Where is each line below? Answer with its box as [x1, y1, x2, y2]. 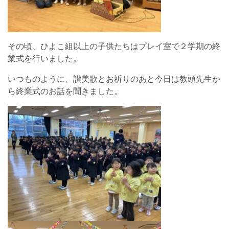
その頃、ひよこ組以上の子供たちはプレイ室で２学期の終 [8, 42, 220, 51]
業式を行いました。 [8, 54, 81, 63]
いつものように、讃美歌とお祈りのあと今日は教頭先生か [8, 75, 220, 83]
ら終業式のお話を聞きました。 [8, 87, 122, 96]
